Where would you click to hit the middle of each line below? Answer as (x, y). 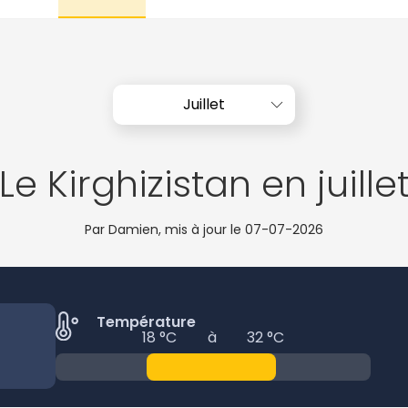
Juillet (204, 104)
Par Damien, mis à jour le (165, 229)
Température (146, 321)
